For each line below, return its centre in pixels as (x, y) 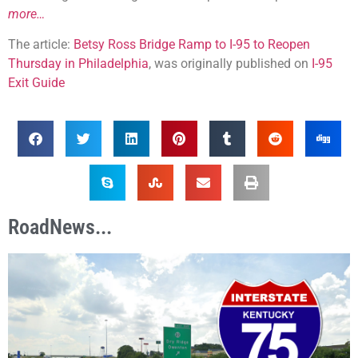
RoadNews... (60, 227)
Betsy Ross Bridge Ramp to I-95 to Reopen (192, 45)
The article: (41, 45)
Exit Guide (36, 83)
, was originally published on (230, 64)
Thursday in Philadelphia (78, 64)
